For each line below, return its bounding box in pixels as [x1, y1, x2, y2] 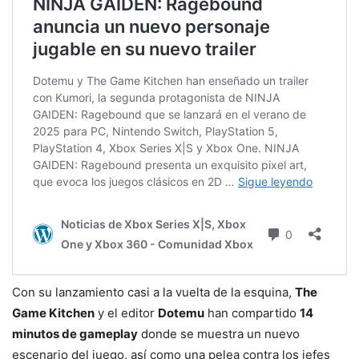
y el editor [95, 305, 158, 321]
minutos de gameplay [12, 325, 138, 341]
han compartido [204, 305, 300, 321]
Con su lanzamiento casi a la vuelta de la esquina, [12, 284, 295, 300]
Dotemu [158, 305, 204, 321]
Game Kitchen [12, 305, 95, 321]
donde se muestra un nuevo [138, 325, 300, 341]
